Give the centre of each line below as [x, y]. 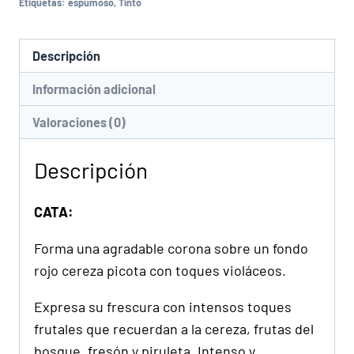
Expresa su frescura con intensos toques [163, 307]
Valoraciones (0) [79, 122]
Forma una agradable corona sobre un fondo [171, 249]
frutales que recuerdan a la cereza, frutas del [174, 329]
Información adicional [94, 89]
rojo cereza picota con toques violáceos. [160, 271]
